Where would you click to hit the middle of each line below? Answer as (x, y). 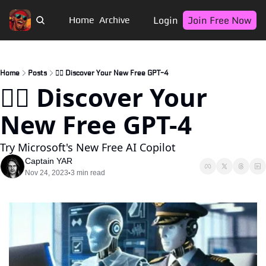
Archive (114, 20)
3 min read (88, 173)
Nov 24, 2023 (47, 173)
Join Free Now (220, 20)
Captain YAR (49, 161)
